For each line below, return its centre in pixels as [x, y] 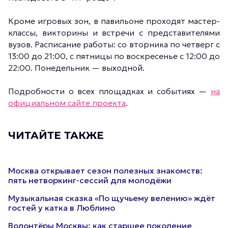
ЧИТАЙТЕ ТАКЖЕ [56, 135]
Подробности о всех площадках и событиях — [109, 91]
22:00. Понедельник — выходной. [76, 68]
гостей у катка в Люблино [62, 208]
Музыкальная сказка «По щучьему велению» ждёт [112, 198]
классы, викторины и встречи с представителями [114, 33]
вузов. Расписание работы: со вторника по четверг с [114, 44]
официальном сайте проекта [67, 103]
